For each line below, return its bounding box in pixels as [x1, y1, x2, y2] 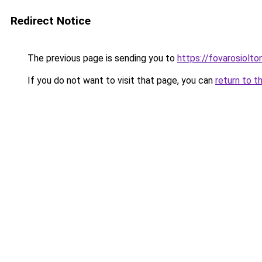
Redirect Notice [11, 14, 91, 27]
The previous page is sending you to [25, 53, 177, 64]
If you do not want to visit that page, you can [25, 75, 215, 86]
